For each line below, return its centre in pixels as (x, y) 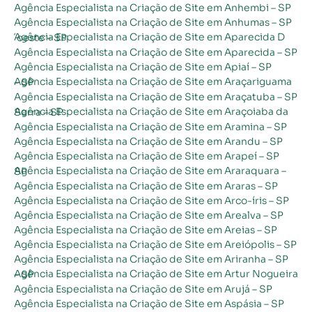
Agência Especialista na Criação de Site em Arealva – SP (149, 215)
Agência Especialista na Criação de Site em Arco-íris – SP (151, 200)
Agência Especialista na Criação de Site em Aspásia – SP (149, 303)
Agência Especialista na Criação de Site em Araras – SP (146, 186)
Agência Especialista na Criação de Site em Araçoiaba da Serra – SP (39, 112)
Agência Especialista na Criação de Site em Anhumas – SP (153, 22)
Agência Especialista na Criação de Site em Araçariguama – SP (24, 82)
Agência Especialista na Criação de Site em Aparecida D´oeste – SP (40, 37)
